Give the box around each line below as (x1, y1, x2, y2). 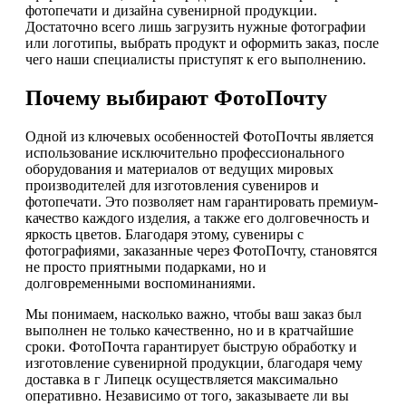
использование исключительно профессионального (25, 145, 344, 161)
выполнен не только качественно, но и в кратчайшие (25, 323, 353, 339)
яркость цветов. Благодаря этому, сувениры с (25, 227, 304, 243)
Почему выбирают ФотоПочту (25, 86, 327, 111)
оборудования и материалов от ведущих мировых (25, 161, 333, 178)
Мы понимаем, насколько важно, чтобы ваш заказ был (25, 306, 362, 323)
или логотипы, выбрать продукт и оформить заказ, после (25, 35, 379, 52)
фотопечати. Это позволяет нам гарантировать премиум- (25, 194, 378, 210)
